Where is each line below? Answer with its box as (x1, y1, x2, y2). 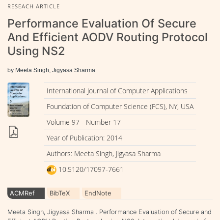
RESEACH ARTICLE (7, 2, 60, 10)
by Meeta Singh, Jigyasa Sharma (7, 66, 95, 74)
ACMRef (10, 189, 35, 197)
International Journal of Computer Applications (46, 85, 188, 95)
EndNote (84, 189, 111, 197)
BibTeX (50, 189, 70, 197)
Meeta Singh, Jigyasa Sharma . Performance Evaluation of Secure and (7, 208, 212, 216)
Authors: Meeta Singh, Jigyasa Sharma (46, 148, 161, 158)
